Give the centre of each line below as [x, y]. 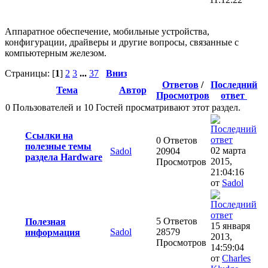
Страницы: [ [30, 74]
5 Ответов [177, 221]
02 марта [228, 151]
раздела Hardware [64, 157]
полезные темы [58, 147]
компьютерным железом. [56, 53]
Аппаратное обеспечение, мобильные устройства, [107, 32]
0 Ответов [177, 141]
